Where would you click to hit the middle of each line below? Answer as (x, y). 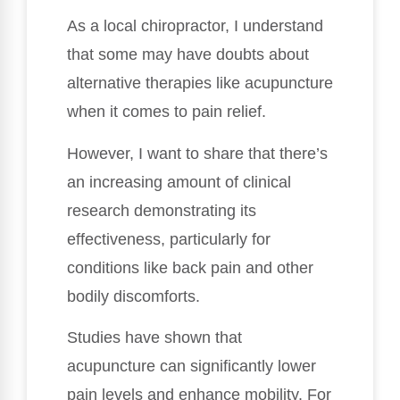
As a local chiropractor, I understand (195, 26)
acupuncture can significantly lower (192, 366)
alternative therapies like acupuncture (200, 83)
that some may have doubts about (188, 55)
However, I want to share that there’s (197, 153)
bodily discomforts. (133, 296)
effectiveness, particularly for (169, 239)
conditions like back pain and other (190, 267)
